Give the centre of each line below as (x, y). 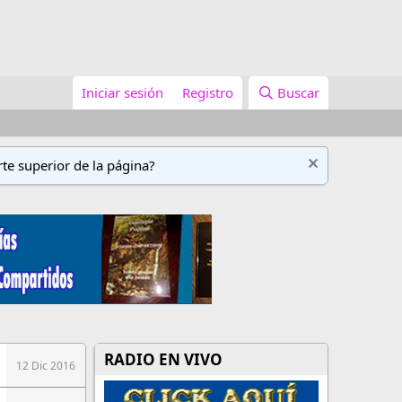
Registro (207, 92)
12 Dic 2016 (46, 366)
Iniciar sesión (122, 92)
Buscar (298, 92)
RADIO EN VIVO (163, 359)
